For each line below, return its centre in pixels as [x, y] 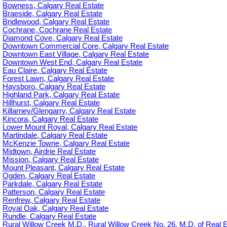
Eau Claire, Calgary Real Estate [55, 71]
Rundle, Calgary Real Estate [49, 217]
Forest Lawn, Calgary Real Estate [58, 79]
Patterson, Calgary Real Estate [54, 192]
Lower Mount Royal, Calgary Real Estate [70, 127]
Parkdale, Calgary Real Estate [52, 184]
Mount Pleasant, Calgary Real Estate [64, 168]
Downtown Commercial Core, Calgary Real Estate [86, 46]
